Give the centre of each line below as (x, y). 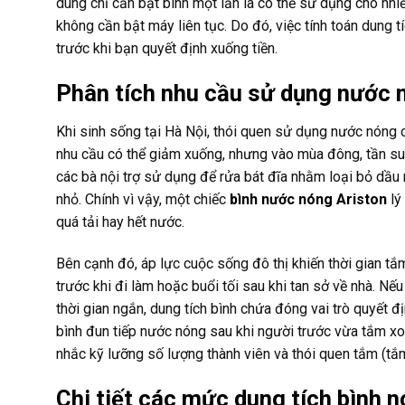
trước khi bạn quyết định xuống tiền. (167, 49)
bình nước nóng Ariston (308, 199)
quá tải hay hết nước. (120, 221)
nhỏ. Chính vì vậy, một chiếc (143, 199)
